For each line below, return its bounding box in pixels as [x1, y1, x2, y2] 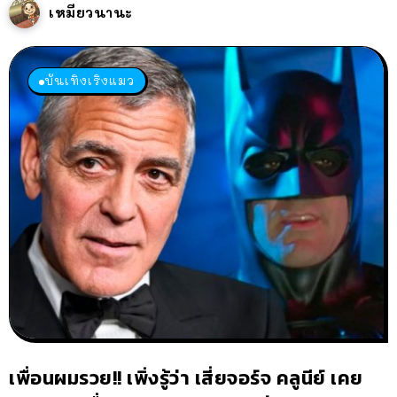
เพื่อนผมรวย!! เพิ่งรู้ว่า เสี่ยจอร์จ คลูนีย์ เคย [9, 362, 363, 393]
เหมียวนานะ [49, 4, 133, 22]
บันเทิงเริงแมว [44, 73, 135, 89]
